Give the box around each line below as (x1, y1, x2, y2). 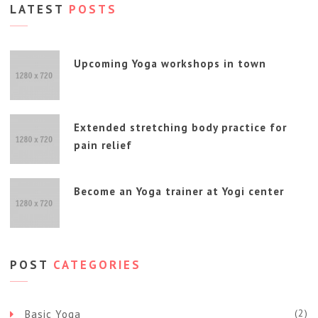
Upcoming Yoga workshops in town (74, 57, 266, 71)
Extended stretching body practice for (74, 121, 287, 135)
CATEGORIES (48, 256, 141, 273)
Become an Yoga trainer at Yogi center (74, 185, 284, 199)
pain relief (74, 138, 132, 153)
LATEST (10, 1, 64, 18)
